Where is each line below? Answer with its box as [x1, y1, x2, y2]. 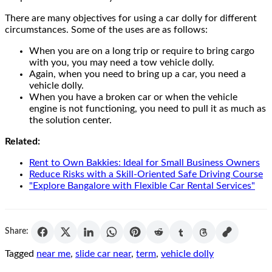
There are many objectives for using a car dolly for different [5, 13, 257, 23]
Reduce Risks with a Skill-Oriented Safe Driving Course [29, 169, 263, 179]
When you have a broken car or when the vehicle [29, 92, 237, 102]
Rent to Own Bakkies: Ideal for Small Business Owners [29, 157, 260, 168]
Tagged [5, 248, 36, 259]
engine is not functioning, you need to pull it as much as [29, 103, 266, 114]
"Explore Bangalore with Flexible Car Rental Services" [29, 180, 255, 191]
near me [36, 248, 70, 259]
